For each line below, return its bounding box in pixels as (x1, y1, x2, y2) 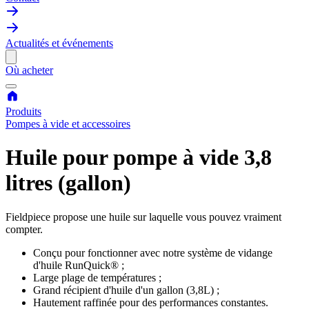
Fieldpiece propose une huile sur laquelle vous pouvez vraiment (6, 210, 281, 223)
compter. (6, 223, 43, 235)
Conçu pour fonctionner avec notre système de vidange (33, 246, 272, 259)
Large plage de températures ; (33, 271, 161, 283)
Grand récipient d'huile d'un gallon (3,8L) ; (33, 283, 219, 296)
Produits (6, 106, 41, 117)
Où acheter (6, 64, 53, 76)
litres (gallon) (6, 170, 131, 196)
